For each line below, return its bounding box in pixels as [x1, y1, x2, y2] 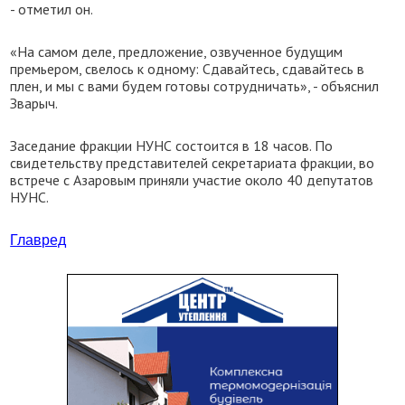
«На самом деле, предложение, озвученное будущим [10, 42, 344, 61]
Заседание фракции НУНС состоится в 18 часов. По [10, 137, 334, 155]
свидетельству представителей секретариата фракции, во [10, 154, 375, 172]
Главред [10, 232, 67, 248]
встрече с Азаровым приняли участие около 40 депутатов [10, 171, 374, 189]
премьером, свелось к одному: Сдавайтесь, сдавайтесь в [10, 60, 365, 78]
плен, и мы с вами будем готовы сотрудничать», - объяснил [10, 77, 380, 95]
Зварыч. [10, 94, 59, 112]
